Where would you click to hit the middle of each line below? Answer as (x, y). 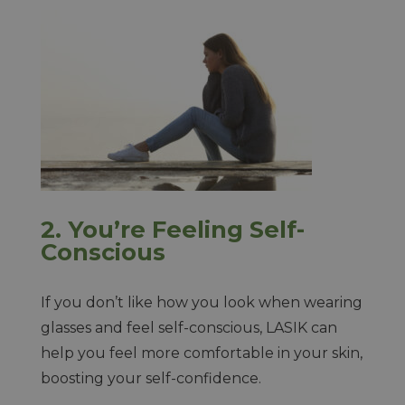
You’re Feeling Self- (186, 229)
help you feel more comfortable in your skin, (201, 353)
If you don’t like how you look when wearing (201, 302)
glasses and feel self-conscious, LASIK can (188, 328)
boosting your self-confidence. (152, 378)
